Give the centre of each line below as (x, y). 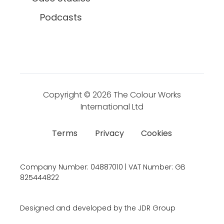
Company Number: (55, 167)
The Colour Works (147, 94)
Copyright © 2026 (77, 94)
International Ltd (112, 106)
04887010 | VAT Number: (133, 167)
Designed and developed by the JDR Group (98, 208)
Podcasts (61, 17)
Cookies (156, 133)
